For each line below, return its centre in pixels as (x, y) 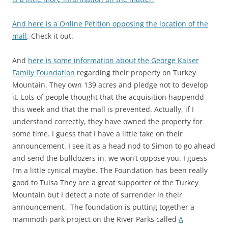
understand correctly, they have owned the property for (107, 122)
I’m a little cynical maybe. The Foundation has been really (110, 170)
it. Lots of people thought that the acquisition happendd (108, 97)
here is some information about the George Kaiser (113, 61)
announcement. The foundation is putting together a (103, 207)
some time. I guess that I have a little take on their (97, 134)
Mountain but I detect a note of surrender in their (97, 195)
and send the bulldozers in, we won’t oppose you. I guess (110, 158)
